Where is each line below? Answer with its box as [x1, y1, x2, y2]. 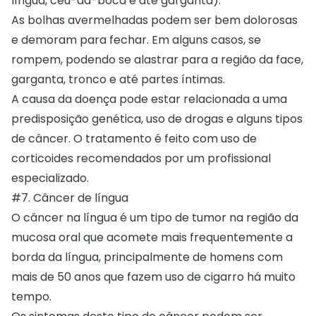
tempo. [11, 288, 54, 305]
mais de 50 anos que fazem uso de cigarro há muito [11, 268, 296, 285]
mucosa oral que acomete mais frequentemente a [11, 229, 293, 245]
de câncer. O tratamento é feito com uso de [11, 130, 257, 147]
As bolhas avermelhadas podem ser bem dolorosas [11, 11, 298, 28]
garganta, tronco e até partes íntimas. [11, 71, 228, 87]
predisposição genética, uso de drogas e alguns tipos [11, 110, 303, 127]
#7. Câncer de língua [11, 189, 128, 206]
